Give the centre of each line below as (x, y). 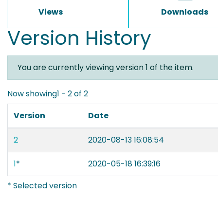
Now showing (32, 93)
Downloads (185, 12)
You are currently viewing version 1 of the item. (106, 67)
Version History (79, 38)
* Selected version (42, 185)
